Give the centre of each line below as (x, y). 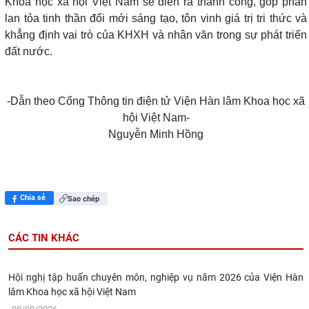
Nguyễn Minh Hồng (156, 134)
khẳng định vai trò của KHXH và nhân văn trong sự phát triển (156, 35)
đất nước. (29, 52)
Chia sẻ (33, 198)
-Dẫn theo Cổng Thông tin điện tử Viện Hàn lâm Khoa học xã (156, 101)
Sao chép (83, 199)
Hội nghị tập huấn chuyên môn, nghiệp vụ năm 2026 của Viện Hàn (156, 278)
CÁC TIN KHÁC (44, 238)
